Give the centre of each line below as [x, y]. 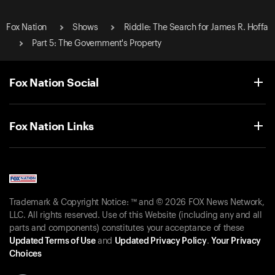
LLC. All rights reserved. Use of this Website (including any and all [136, 216]
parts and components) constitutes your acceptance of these [127, 229]
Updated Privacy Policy [161, 242]
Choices [25, 254]
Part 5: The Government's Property [97, 43]
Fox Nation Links [52, 126]
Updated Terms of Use [52, 242]
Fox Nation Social [54, 82]
